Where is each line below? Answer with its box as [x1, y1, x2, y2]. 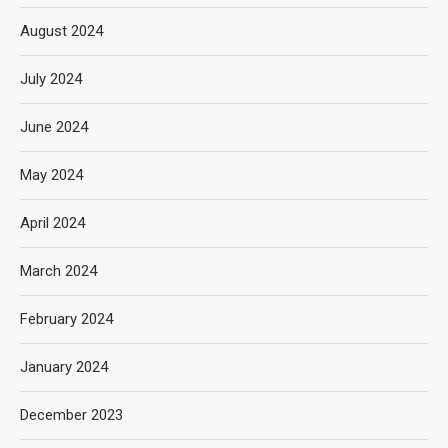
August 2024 [20, 21, 103, 40]
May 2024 [20, 165, 83, 184]
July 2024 [20, 69, 82, 88]
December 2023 [20, 405, 123, 424]
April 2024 [20, 213, 85, 232]
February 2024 [20, 309, 113, 328]
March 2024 [20, 261, 97, 280]
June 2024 [20, 117, 88, 136]
